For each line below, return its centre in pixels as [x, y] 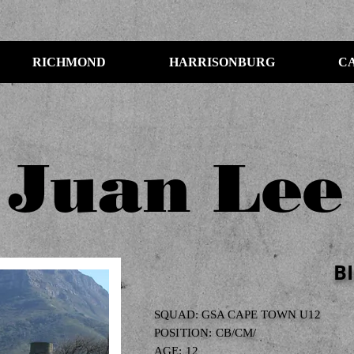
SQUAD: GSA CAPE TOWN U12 [237, 314]
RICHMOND [69, 62]
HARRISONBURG [222, 62]
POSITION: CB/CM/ [205, 333]
